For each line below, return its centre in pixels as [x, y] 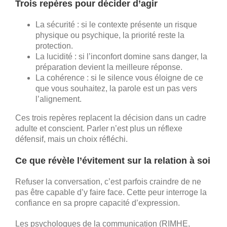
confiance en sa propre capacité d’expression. [98, 203]
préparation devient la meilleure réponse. [109, 67]
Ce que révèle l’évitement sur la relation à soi [113, 160]
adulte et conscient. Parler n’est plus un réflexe [99, 128]
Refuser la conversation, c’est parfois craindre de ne [108, 181]
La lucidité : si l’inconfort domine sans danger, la [121, 56]
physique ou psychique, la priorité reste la [110, 35]
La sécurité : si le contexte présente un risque [116, 24]
